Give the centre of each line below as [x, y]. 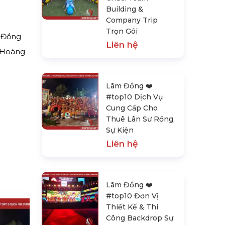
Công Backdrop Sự [140, 218]
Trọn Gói [122, 31]
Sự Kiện [120, 130]
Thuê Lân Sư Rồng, [141, 119]
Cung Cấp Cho [132, 108]
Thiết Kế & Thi [132, 207]
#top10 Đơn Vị [133, 196]
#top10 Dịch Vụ [135, 97]
